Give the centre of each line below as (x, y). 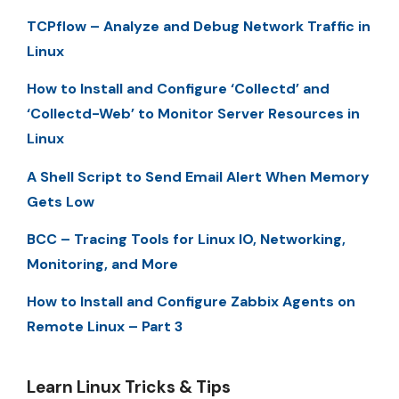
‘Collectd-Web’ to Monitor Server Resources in (193, 114)
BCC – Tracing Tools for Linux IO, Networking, (186, 239)
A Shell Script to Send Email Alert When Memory (198, 176)
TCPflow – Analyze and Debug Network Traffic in (199, 26)
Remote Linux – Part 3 (105, 327)
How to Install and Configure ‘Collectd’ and (178, 89)
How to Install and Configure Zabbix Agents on (191, 302)
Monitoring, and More (102, 264)
